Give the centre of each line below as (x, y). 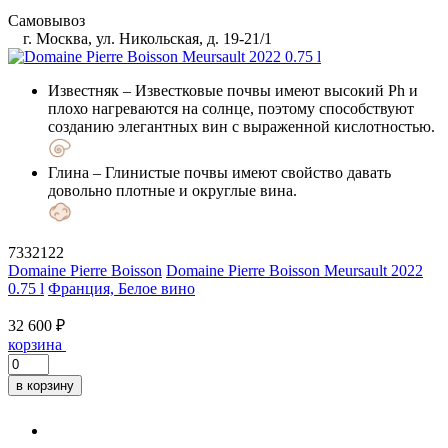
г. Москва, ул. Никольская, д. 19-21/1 (145, 38)
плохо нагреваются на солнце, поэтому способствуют (231, 108)
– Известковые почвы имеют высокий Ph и (268, 90)
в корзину (45, 385)
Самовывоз (46, 20)
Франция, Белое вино (121, 288)
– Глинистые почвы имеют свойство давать (240, 172)
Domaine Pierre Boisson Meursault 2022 (294, 270)
